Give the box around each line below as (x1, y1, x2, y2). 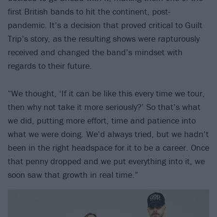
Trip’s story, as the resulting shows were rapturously (8, 33, 200, 45)
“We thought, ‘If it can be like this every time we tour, (8, 87, 205, 99)
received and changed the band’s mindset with (8, 46, 183, 58)
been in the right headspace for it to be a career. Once (8, 141, 209, 153)
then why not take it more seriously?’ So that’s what (8, 101, 201, 112)
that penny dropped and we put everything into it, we (8, 155, 205, 167)
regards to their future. (8, 60, 92, 72)
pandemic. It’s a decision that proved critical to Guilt (8, 19, 202, 31)
